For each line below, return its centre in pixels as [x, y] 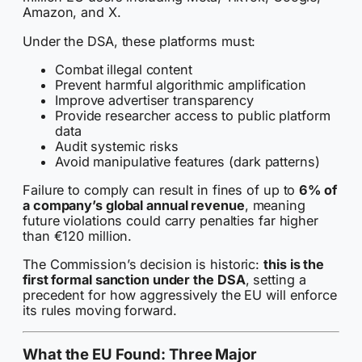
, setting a [276, 280]
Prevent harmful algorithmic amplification [181, 84]
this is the [294, 265]
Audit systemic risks [117, 146]
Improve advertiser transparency [154, 100]
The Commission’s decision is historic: [143, 265]
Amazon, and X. [72, 13]
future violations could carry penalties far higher [170, 220]
